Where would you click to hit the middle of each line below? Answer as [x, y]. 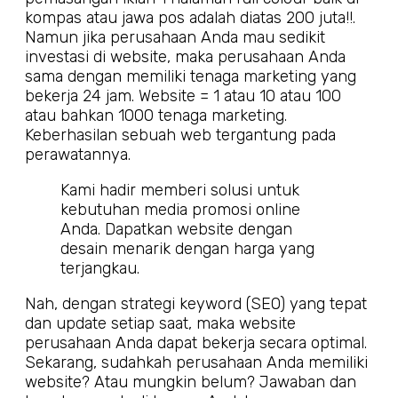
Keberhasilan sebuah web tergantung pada [180, 135]
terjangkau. [100, 268]
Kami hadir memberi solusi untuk [180, 190]
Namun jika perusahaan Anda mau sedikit [175, 37]
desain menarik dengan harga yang [187, 248]
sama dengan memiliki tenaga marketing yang [191, 76]
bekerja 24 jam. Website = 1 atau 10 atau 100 [183, 96]
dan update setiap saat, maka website [160, 323]
